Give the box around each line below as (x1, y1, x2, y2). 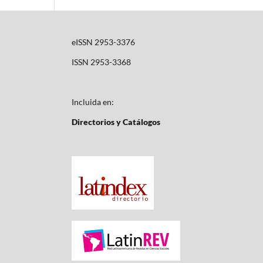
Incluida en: (72, 96, 114, 107)
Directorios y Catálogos (72, 116, 160, 127)
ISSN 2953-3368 (72, 56, 131, 67)
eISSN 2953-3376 (72, 36, 135, 47)
